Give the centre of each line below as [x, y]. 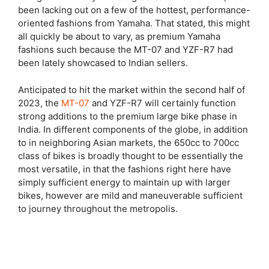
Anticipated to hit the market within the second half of [131, 89]
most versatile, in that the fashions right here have [125, 169]
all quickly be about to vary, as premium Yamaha [119, 36]
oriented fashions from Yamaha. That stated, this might [134, 23]
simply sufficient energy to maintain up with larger [124, 182]
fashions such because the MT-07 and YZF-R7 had [125, 50]
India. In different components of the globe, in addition [133, 129]
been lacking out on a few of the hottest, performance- [134, 10]
